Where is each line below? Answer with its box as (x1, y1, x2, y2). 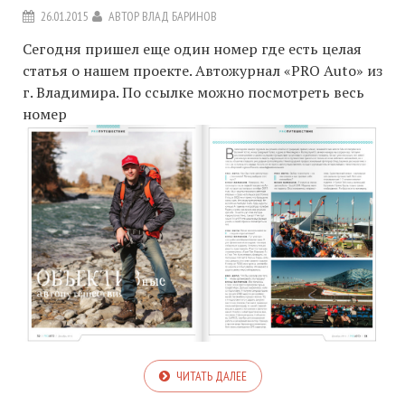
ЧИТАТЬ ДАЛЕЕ (175, 367, 247, 384)
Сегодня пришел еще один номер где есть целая (23, 38, 362, 59)
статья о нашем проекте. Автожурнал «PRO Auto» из (23, 60, 382, 80)
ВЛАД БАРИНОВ (142, 7, 217, 24)
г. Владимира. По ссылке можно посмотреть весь (23, 81, 364, 102)
